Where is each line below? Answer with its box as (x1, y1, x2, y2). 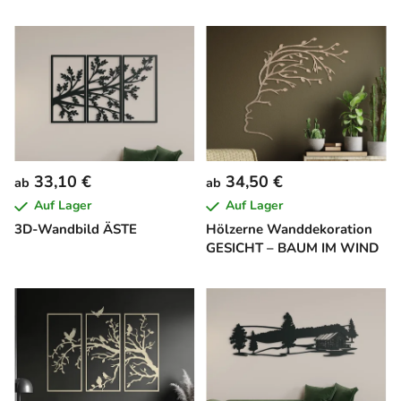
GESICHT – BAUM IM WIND (206, 239, 379, 258)
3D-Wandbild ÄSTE (14, 220, 138, 239)
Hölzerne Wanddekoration (206, 220, 372, 239)
